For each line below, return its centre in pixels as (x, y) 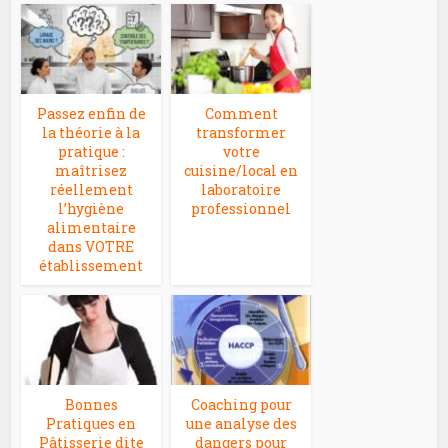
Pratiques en (91, 423)
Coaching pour (241, 404)
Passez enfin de (91, 113)
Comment (241, 113)
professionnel (241, 208)
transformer (241, 132)
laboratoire (241, 189)
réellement (91, 189)
